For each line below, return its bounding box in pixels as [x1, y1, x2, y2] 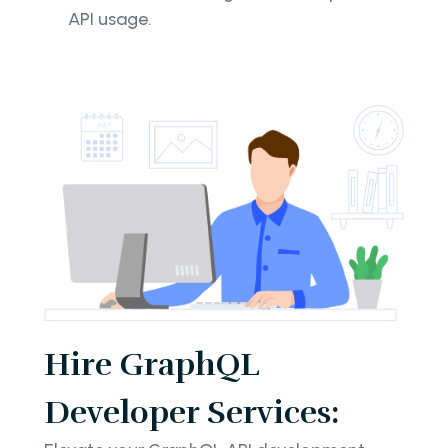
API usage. [68, 8, 152, 31]
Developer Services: [44, 393, 339, 433]
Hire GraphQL [44, 345, 258, 385]
